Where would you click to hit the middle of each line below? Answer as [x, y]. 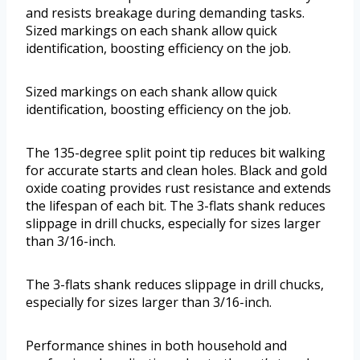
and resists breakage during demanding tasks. [165, 13]
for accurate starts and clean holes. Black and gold [176, 171]
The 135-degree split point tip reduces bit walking [176, 153]
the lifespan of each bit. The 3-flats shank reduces [176, 206]
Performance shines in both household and [156, 346]
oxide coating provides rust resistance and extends [178, 188]
